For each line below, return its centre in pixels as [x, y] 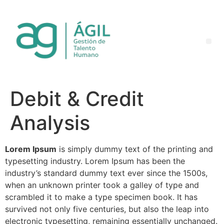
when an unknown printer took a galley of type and [102, 185]
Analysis [50, 122]
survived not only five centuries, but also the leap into [107, 209]
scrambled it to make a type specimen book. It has [101, 197]
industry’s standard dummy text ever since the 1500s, [106, 173]
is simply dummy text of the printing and [135, 149]
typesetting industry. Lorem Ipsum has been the [95, 161]
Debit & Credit [77, 98]
